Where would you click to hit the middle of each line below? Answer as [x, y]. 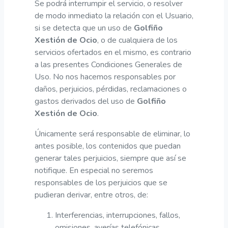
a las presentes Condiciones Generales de [108, 64]
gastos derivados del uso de [86, 101]
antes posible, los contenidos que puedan [108, 146]
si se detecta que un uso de [84, 28]
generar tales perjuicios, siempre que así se [110, 158]
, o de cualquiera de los [137, 40]
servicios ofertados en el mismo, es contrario [113, 52]
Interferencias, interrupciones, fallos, [118, 215]
